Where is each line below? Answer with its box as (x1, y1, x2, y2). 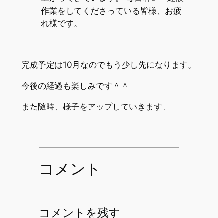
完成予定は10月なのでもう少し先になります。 (21, 60, 196, 70)
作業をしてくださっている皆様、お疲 (40, 5, 182, 16)
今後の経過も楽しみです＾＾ (21, 81, 129, 91)
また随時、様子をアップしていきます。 (21, 101, 170, 111)
